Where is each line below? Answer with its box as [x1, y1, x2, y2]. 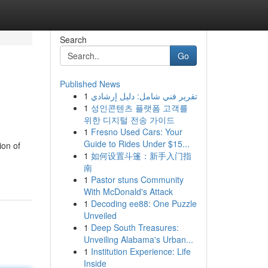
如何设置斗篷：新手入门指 [90, 150, 191, 162]
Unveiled [83, 209, 117, 221]
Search [59, 33, 87, 45]
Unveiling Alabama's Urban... [83, 233, 193, 245]
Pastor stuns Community [90, 173, 184, 185]
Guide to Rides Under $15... [83, 138, 190, 150]
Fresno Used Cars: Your [90, 126, 182, 138]
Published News [59, 78, 120, 90]
